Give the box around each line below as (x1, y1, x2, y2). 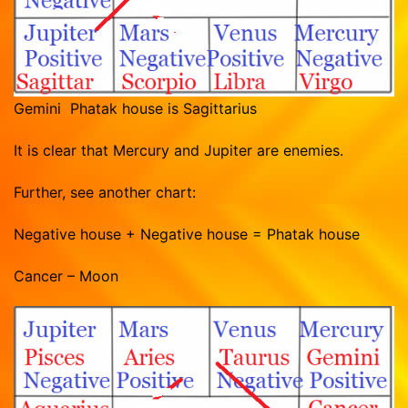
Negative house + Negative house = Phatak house (14, 224, 360, 243)
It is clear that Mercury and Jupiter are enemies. (14, 140, 348, 159)
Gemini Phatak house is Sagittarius (14, 98, 261, 117)
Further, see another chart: (14, 182, 196, 201)
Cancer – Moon (14, 266, 118, 285)
